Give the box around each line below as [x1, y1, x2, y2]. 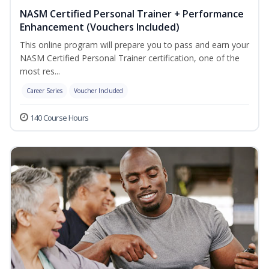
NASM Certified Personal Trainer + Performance [20, 7, 244, 21]
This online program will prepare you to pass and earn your [20, 39, 249, 51]
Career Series [26, 86, 62, 95]
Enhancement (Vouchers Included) [20, 20, 180, 34]
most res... [20, 65, 60, 77]
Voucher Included [74, 86, 123, 95]
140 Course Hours [30, 112, 89, 124]
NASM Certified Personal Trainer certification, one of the [20, 52, 240, 64]
